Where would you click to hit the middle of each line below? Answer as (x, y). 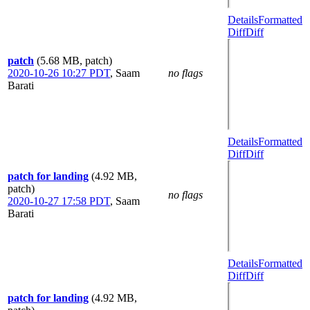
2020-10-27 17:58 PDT (59, 201)
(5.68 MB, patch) (74, 60)
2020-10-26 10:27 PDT (59, 73)
